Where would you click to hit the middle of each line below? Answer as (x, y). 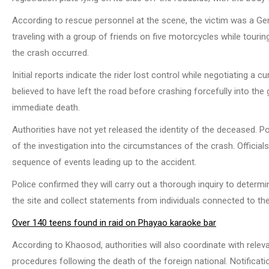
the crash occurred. (50, 53)
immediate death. (46, 108)
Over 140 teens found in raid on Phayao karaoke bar (114, 223)
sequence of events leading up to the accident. (104, 162)
